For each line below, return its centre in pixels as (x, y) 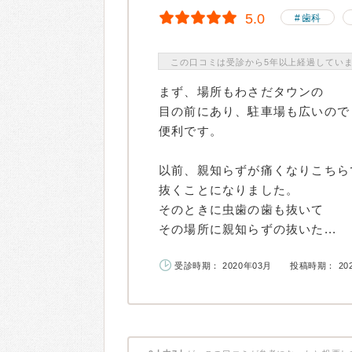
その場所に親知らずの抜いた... (248, 229)
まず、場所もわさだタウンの (242, 92)
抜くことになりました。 (229, 190)
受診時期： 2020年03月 (223, 266)
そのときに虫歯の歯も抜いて (242, 209)
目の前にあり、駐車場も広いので (254, 111)
